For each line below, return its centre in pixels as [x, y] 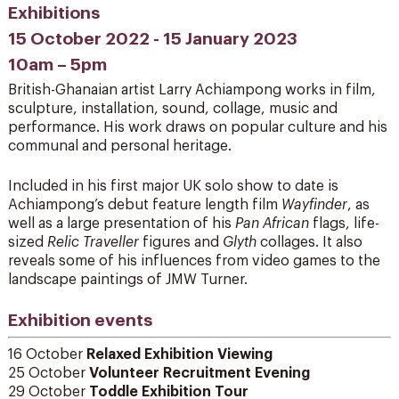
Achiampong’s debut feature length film [144, 204]
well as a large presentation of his [121, 223]
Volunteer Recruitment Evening [199, 373]
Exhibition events [80, 320]
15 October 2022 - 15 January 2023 [152, 38]
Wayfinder [314, 204]
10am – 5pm [57, 64]
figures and [180, 242]
